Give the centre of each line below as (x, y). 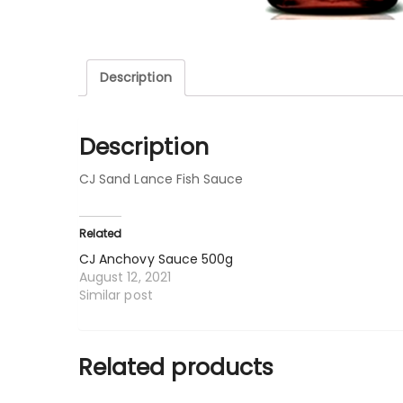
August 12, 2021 (125, 278)
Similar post (116, 296)
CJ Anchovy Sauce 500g (157, 260)
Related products (176, 368)
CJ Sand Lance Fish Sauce (161, 179)
